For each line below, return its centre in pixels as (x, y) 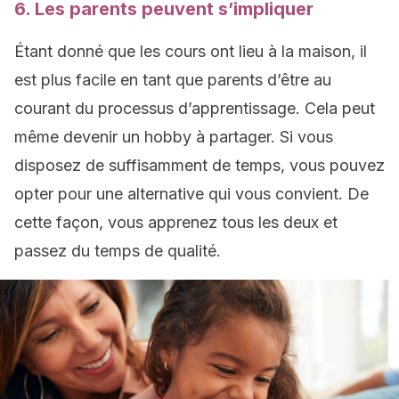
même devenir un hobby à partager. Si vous (174, 137)
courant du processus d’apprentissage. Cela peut (195, 108)
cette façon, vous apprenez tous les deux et (176, 222)
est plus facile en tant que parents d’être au (173, 80)
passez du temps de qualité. (118, 251)
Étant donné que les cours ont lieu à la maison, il (191, 51)
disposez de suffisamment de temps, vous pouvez (199, 165)
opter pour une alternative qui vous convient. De (191, 194)
